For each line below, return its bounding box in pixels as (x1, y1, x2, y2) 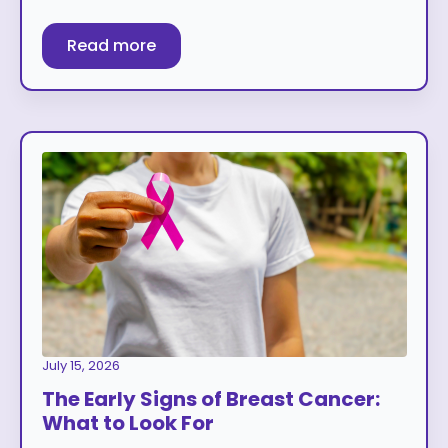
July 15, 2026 (41, 356, 120, 376)
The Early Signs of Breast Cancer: (41, 385, 380, 414)
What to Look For (41, 409, 214, 438)
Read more (66, 34, 156, 58)
